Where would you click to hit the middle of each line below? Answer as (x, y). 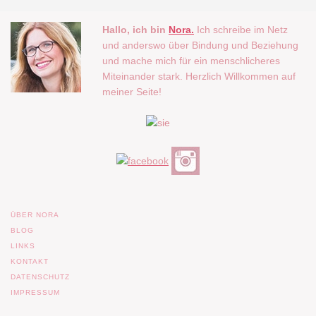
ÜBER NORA (35, 214)
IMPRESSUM (35, 292)
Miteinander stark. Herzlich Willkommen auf (199, 76)
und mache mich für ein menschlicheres (191, 60)
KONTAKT (30, 261)
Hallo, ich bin (135, 29)
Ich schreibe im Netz (242, 29)
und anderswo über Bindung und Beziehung (200, 45)
